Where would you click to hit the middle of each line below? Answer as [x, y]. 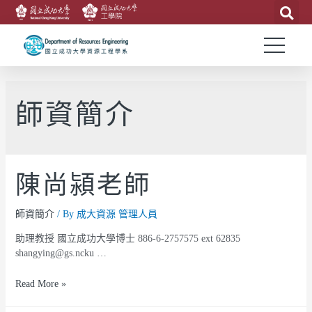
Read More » [40, 284]
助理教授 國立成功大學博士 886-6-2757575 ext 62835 [127, 240]
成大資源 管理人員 [117, 215]
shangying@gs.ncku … [61, 254]
